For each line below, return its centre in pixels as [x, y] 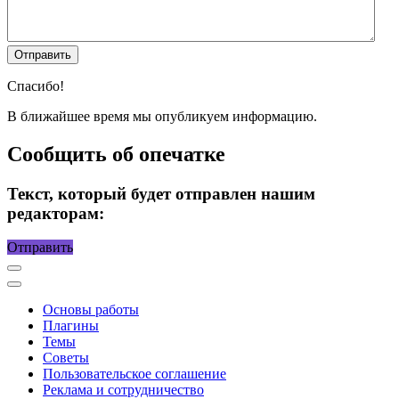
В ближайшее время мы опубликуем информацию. [162, 116]
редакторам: [56, 213]
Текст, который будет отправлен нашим [161, 193]
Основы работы [91, 310]
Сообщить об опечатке [116, 154]
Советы [66, 358]
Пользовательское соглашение [134, 374]
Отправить [40, 248]
